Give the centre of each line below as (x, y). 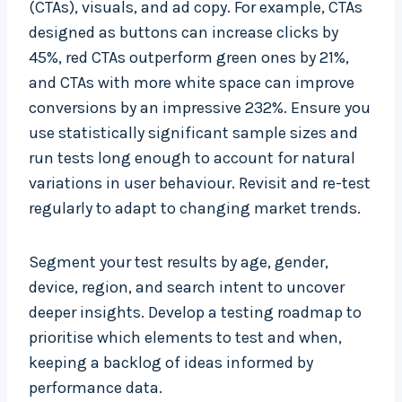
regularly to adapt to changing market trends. (195, 209)
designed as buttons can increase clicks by (184, 33)
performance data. (96, 388)
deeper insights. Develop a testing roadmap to (195, 313)
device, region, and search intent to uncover (187, 288)
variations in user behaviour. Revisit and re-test (200, 184)
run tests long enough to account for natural (192, 158)
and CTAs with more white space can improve (192, 83)
